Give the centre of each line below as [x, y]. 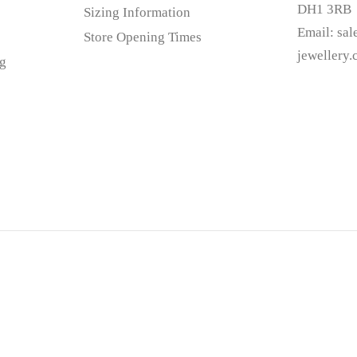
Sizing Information [137, 12]
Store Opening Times [142, 37]
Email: [318, 32]
